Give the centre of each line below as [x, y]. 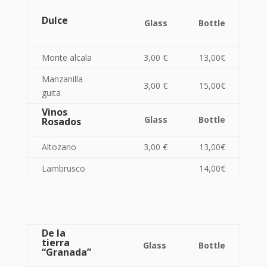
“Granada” [66, 252]
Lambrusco [63, 168]
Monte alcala [66, 58]
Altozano [59, 147]
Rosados [61, 122]
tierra [55, 243]
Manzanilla [62, 79]
